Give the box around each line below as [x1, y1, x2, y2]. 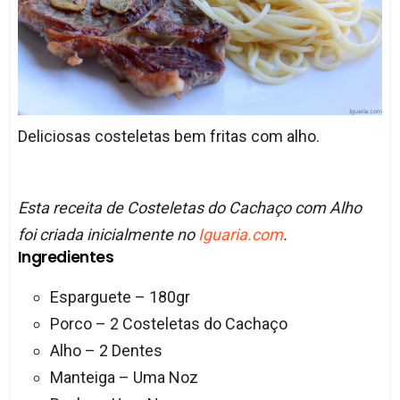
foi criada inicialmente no [17, 224, 198, 244]
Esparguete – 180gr [49, 287, 190, 306]
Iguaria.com [197, 224, 283, 244]
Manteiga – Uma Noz [49, 367, 198, 387]
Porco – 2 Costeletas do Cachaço [49, 313, 287, 333]
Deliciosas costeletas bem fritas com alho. [17, 126, 320, 146]
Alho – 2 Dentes [49, 340, 162, 360]
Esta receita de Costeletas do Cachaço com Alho [17, 197, 362, 217]
